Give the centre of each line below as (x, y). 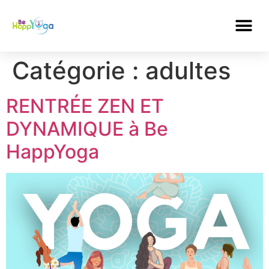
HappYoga (53, 152)
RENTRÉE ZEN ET (85, 106)
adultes (188, 71)
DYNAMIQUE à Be (87, 129)
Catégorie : (79, 71)
